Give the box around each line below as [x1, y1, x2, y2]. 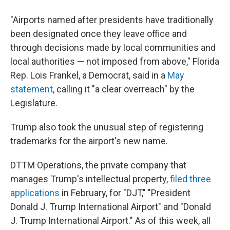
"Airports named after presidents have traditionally [10, 14, 214, 25]
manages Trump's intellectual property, [10, 174, 170, 184]
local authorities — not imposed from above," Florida [10, 56, 219, 67]
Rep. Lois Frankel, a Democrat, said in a [10, 70, 167, 81]
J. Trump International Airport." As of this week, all [10, 215, 210, 226]
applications [10, 187, 60, 198]
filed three [170, 174, 211, 184]
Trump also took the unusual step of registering [10, 122, 203, 132]
